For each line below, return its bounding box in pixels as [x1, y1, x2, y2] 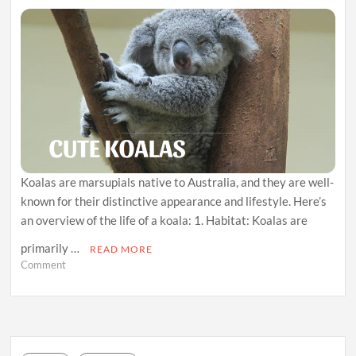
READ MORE [90, 243, 153, 256]
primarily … [21, 241, 83, 256]
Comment [21, 258, 67, 272]
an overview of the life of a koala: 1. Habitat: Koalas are [21, 213, 308, 228]
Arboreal [65, 315, 106, 328]
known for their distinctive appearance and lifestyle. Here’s [21, 194, 327, 209]
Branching [65, 272, 111, 285]
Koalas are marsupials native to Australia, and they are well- [21, 175, 335, 190]
